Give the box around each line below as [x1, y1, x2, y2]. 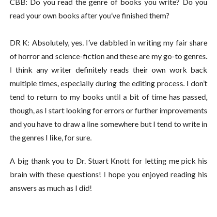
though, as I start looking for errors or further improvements [10, 105, 207, 115]
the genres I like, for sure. [10, 132, 93, 142]
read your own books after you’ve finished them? [10, 10, 171, 20]
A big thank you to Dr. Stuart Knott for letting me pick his [10, 155, 207, 165]
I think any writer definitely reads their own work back [10, 64, 207, 74]
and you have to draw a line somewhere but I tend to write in [10, 119, 207, 128]
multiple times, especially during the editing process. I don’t [10, 78, 207, 88]
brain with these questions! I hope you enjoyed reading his [10, 169, 207, 179]
